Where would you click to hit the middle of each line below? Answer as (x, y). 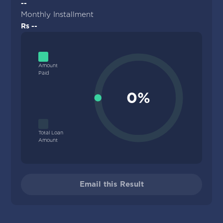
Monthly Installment (57, 15)
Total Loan (51, 133)
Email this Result (111, 184)
